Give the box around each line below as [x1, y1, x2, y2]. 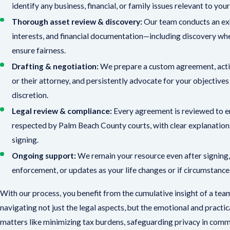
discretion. [12, 90, 49, 100]
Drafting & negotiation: [12, 61, 99, 71]
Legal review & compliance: [12, 106, 112, 116]
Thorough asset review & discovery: [12, 16, 143, 26]
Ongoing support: [12, 150, 76, 160]
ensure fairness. [12, 45, 66, 55]
